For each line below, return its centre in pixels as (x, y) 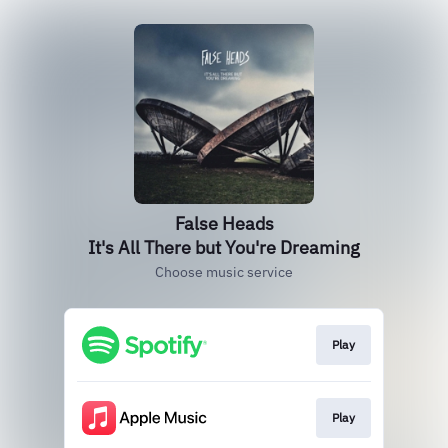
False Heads (224, 223)
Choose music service (224, 272)
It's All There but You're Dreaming (224, 247)
